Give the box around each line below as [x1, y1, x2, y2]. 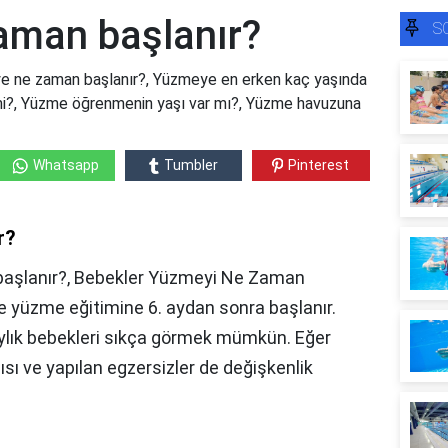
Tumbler [163, 157, 218, 174]
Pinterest [288, 157, 350, 174]
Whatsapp [32, 157, 99, 174]
